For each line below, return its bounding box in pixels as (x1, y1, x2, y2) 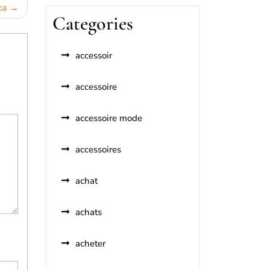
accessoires (75, 143, 121, 155)
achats (75, 206, 102, 218)
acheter (75, 237, 105, 250)
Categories (52, 11, 133, 35)
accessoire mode (75, 112, 142, 124)
